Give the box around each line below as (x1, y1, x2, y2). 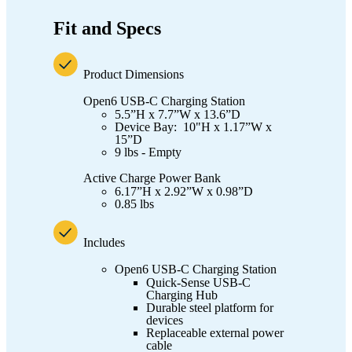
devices (146, 313, 183, 327)
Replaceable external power (146, 325, 284, 339)
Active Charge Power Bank (83, 170, 221, 185)
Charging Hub (146, 288, 218, 302)
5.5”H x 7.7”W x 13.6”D (115, 107, 240, 121)
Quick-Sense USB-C (146, 275, 251, 289)
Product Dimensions (83, 67, 184, 81)
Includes (83, 235, 125, 249)
